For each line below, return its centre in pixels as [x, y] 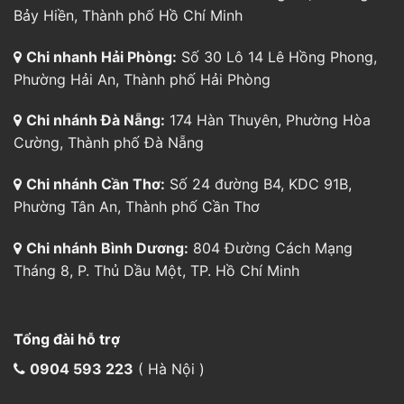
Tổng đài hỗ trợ [66, 169]
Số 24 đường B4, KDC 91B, [258, 14]
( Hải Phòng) [182, 281]
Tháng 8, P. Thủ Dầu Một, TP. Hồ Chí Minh [156, 101]
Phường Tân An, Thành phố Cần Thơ [137, 37]
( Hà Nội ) [169, 199]
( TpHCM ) [171, 239]
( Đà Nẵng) [173, 364]
